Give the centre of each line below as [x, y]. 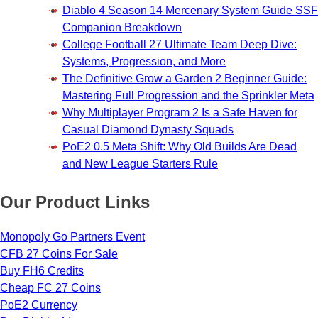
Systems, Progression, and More [144, 61]
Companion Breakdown [122, 27]
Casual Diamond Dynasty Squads [148, 129]
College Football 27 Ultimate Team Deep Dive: [180, 44]
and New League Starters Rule [140, 163]
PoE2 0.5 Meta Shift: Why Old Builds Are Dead [180, 146]
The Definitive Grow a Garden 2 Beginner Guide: [185, 78]
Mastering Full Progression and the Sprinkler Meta [188, 95]
